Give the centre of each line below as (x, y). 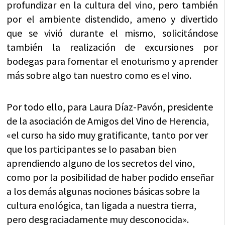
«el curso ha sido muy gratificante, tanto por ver (107, 135)
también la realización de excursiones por (112, 47)
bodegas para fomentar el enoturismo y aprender (112, 61)
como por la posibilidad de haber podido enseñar (110, 177)
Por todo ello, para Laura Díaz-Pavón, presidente (110, 106)
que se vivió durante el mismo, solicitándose (112, 33)
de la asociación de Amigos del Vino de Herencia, (108, 121)
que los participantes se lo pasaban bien (92, 149)
